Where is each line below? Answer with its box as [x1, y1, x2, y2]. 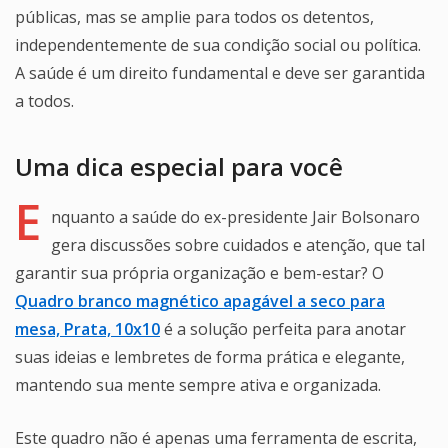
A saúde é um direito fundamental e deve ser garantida [15, 61, 425, 84]
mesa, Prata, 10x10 [15, 317, 160, 340]
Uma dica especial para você [15, 149, 343, 183]
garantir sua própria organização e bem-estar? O [15, 261, 384, 284]
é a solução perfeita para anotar [160, 317, 406, 340]
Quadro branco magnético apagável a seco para [15, 289, 385, 312]
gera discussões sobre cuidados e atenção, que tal [51, 233, 425, 256]
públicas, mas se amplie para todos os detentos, [15, 5, 374, 28]
